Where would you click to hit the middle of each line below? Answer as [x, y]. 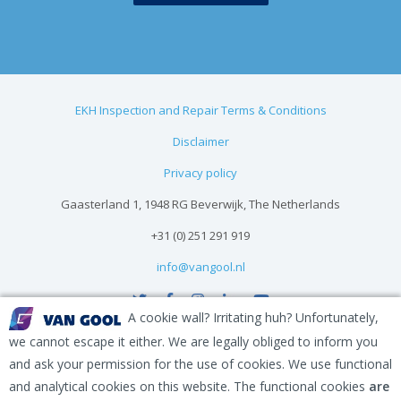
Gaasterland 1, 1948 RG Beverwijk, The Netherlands [200, 204]
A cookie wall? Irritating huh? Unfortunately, [250, 318]
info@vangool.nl [200, 267]
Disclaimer [200, 141]
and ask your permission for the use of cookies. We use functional [200, 364]
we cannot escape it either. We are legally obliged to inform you [193, 341]
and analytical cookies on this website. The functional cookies [187, 386]
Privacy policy [200, 173]
